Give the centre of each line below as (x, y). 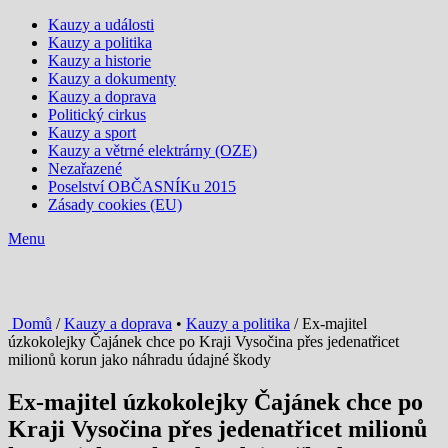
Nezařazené (85, 168)
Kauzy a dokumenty (112, 78)
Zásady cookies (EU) (115, 204)
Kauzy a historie (99, 60)
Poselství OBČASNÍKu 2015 (142, 186)
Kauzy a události (101, 24)
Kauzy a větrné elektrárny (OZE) (152, 150)
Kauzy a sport (92, 132)
